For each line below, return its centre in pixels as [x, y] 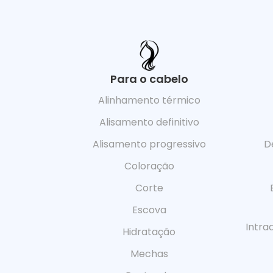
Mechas [149, 253]
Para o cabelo [149, 79]
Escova [149, 210]
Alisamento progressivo [149, 144]
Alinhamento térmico [149, 100]
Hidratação [149, 232]
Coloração [149, 166]
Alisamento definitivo [149, 122]
